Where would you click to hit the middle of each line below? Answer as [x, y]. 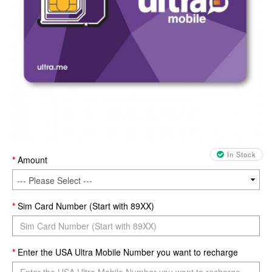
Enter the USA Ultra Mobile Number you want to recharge [128, 252]
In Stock [240, 155]
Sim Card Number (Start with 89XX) [86, 206]
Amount [32, 160]
